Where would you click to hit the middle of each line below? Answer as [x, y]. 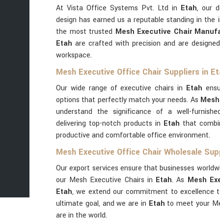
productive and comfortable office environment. [133, 135]
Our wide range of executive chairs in [121, 88]
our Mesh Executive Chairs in [106, 180]
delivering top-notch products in [110, 124]
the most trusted [86, 32]
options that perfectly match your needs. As [128, 100]
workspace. [74, 55]
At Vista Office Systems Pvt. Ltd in [118, 8]
